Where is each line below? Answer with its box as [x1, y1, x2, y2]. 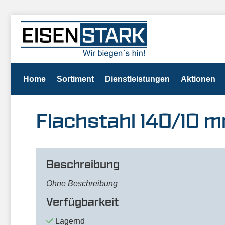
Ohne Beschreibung [46, 179, 118, 188]
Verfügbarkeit [46, 197, 119, 208]
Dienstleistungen [105, 75, 170, 83]
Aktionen [181, 75, 215, 83]
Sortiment [57, 75, 94, 83]
